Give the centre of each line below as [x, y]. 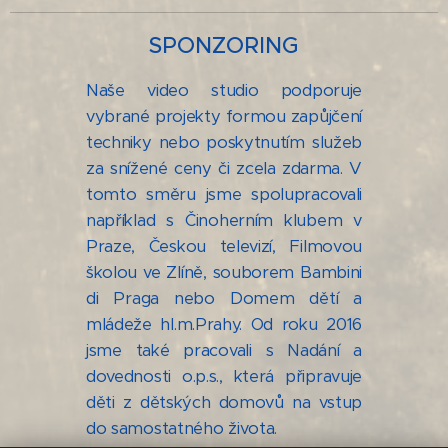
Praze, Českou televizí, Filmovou [224, 246]
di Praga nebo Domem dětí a [224, 298]
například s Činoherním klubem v [224, 220]
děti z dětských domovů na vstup [224, 402]
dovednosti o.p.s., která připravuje [224, 376]
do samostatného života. [182, 428]
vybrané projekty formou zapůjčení [224, 116]
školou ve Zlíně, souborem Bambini [224, 272]
